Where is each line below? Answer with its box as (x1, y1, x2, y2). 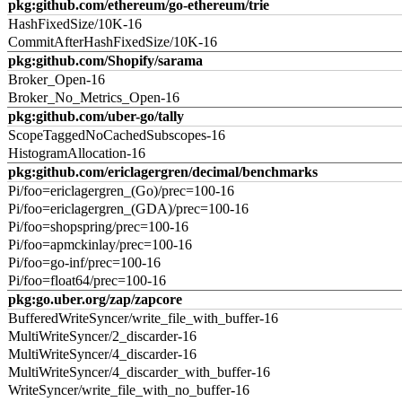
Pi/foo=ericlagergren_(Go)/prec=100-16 (8, 183, 234, 198)
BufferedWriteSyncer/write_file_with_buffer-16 (8, 310, 278, 326)
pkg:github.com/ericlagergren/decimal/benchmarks (8, 164, 318, 179)
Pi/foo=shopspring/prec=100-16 (8, 219, 188, 234)
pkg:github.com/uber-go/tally (8, 109, 184, 124)
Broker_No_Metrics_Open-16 (8, 90, 179, 105)
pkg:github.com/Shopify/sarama (8, 53, 203, 68)
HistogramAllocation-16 (8, 145, 145, 161)
